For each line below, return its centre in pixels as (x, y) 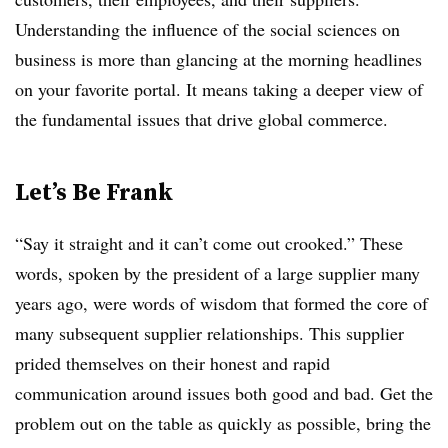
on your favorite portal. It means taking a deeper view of (219, 89)
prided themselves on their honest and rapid (172, 363)
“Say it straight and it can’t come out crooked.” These (209, 243)
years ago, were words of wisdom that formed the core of (221, 303)
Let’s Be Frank (94, 191)
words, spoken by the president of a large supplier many (217, 273)
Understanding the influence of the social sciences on (207, 29)
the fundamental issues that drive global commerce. (201, 119)
